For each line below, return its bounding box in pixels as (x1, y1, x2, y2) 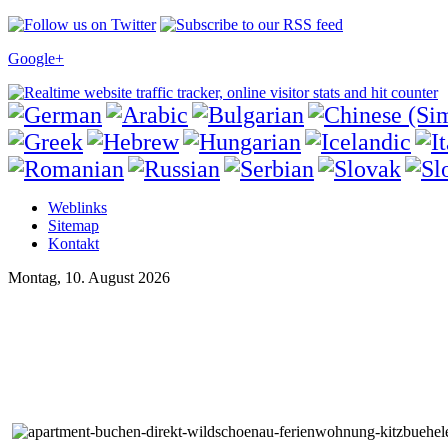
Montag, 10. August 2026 (8, 269, 170, 286)
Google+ (8, 50, 64, 67)
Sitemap (48, 217, 99, 234)
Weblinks (48, 199, 107, 216)
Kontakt (48, 235, 99, 252)
